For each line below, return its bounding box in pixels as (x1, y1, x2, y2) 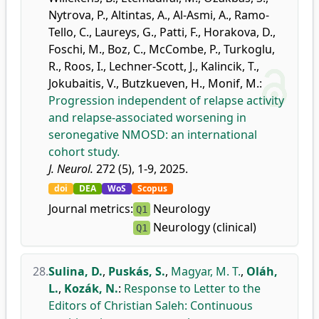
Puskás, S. (108, 263, 165, 279)
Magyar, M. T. (171, 263, 241, 279)
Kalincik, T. (201, 58, 256, 74)
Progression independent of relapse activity (48, 93, 284, 108)
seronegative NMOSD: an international (48, 127, 257, 142)
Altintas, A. (111, 7, 167, 23)
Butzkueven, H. (122, 75, 202, 91)
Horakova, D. (204, 24, 273, 40)
